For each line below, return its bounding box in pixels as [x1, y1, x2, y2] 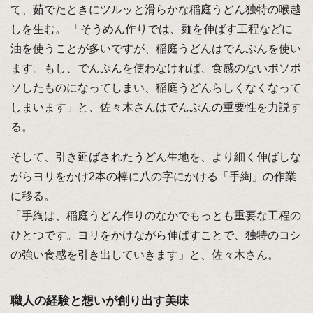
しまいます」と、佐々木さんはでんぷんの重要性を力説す [10, 101, 301, 114]
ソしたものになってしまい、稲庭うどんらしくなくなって [10, 82, 301, 94]
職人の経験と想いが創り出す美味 [10, 293, 189, 307]
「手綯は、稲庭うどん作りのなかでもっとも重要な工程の [10, 209, 301, 221]
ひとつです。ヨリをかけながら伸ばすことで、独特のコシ [10, 228, 301, 241]
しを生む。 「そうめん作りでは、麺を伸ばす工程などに [10, 23, 293, 36]
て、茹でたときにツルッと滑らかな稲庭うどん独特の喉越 [10, 3, 301, 16]
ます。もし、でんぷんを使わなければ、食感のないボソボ [10, 62, 301, 75]
